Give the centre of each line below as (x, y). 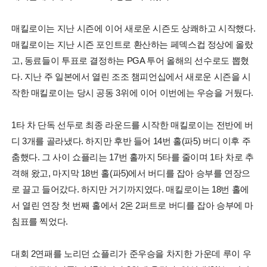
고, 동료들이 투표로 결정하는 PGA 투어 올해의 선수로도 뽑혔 (130, 60)
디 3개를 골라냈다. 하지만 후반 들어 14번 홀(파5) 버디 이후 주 (131, 141)
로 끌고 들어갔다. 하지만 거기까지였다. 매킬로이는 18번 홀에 (130, 189)
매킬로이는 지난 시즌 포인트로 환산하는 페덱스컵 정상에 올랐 (132, 44)
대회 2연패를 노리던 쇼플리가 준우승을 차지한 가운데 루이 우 (131, 253)
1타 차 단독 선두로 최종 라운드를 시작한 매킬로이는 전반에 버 (132, 125)
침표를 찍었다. (39, 221)
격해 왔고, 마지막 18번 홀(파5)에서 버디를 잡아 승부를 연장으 (131, 173)
